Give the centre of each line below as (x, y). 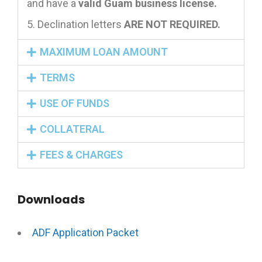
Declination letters (81, 24)
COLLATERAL (72, 129)
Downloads (51, 199)
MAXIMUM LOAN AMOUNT (104, 52)
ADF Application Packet (85, 232)
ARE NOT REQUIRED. (172, 24)
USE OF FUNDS (74, 103)
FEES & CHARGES (81, 155)
